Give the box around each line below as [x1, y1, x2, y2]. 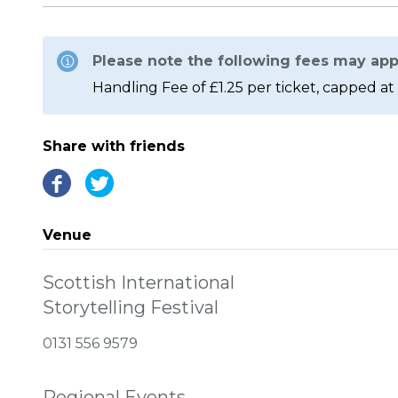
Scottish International [43, 272, 235, 293]
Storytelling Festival [43, 297, 219, 318]
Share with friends [43, 138, 185, 155]
